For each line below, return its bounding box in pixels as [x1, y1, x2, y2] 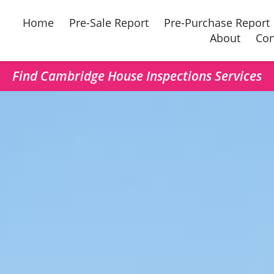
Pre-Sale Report [69, 15, 149, 30]
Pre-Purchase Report [164, 15, 270, 30]
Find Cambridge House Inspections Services [12, 67, 262, 84]
